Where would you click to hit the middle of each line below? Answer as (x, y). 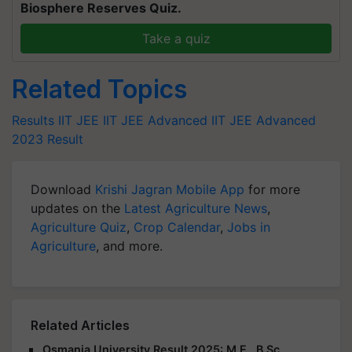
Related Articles (80, 325)
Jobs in (249, 227)
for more (272, 189)
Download (63, 189)
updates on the (77, 208)
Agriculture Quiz (79, 227)
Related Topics (99, 89)
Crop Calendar (177, 227)
